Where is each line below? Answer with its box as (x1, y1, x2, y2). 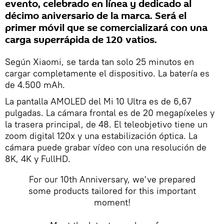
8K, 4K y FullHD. (5, 152, 70, 164)
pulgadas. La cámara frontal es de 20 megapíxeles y (5, 106, 214, 118)
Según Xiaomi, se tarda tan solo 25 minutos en (5, 55, 194, 67)
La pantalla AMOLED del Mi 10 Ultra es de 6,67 (5, 95, 191, 107)
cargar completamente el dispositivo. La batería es (5, 67, 209, 79)
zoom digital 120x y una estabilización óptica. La (5, 129, 197, 141)
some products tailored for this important (28, 184, 196, 196)
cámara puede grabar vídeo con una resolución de (5, 141, 206, 153)
